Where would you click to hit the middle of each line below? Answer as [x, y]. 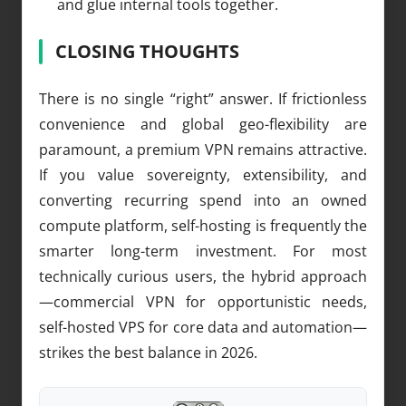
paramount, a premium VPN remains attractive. [203, 149]
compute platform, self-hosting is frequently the [203, 225]
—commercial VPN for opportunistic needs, [203, 301]
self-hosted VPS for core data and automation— [203, 327]
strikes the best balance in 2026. [148, 352]
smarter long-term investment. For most [203, 251]
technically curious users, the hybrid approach [203, 276]
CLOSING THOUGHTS [147, 51]
